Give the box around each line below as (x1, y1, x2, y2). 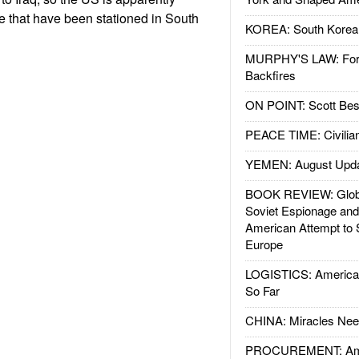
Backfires (244, 67, 296, 83)
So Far (244, 282, 280, 299)
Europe (244, 236, 283, 252)
